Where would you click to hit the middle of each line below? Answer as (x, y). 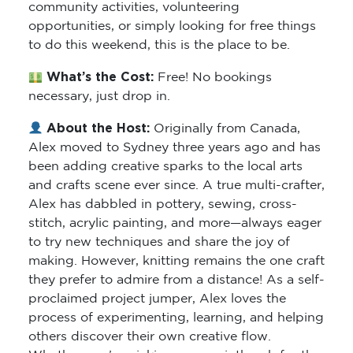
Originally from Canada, (227, 129)
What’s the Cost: (100, 78)
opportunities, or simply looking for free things (172, 27)
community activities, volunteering (134, 8)
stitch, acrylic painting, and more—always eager (175, 224)
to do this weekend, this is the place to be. (159, 46)
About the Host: (98, 129)
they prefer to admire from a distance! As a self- (176, 281)
